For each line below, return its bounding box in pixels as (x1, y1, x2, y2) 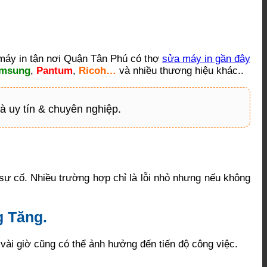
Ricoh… (79, 64, 116, 76)
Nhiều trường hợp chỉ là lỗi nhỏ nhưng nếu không (30, 172, 251, 184)
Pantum (36, 64, 73, 76)
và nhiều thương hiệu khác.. (116, 64, 244, 76)
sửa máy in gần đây (162, 52, 251, 64)
